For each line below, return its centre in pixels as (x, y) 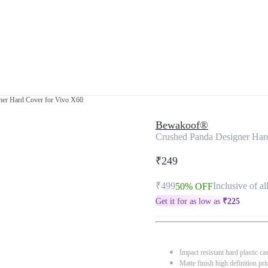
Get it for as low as (189, 201)
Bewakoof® (182, 125)
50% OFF (194, 186)
